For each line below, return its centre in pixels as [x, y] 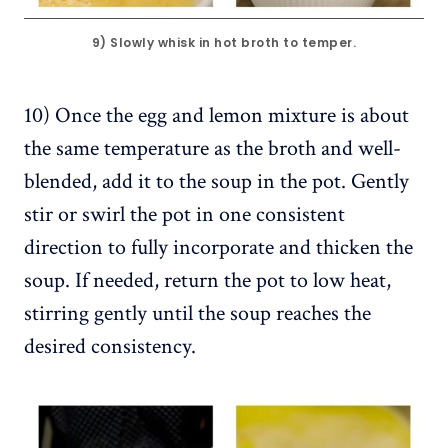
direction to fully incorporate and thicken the [218, 248]
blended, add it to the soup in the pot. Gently [216, 182]
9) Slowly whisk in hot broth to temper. [224, 43]
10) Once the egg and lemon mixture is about [216, 116]
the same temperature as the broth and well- [212, 149]
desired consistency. [110, 347]
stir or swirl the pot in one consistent [184, 215]
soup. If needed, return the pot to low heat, [207, 281]
